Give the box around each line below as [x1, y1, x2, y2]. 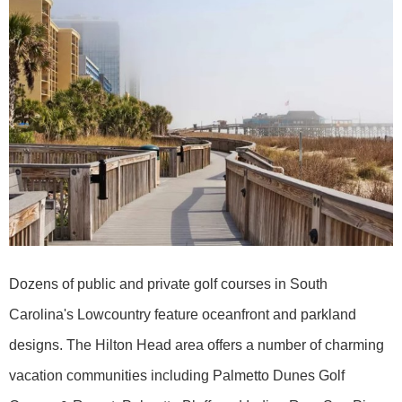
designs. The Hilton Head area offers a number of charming [9, 337, 384, 354]
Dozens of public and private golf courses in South [9, 276, 328, 293]
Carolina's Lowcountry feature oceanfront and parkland [9, 307, 356, 323]
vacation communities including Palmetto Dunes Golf [9, 368, 345, 384]
